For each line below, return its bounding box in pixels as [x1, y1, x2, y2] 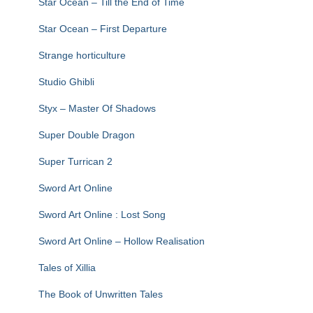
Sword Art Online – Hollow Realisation [38, 235, 205, 247]
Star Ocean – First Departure [38, 23, 167, 34]
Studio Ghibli [38, 76, 94, 87]
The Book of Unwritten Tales [38, 289, 163, 300]
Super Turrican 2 [38, 156, 112, 167]
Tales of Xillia [38, 262, 96, 273]
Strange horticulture [38, 50, 126, 61]
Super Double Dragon [38, 129, 135, 140]
